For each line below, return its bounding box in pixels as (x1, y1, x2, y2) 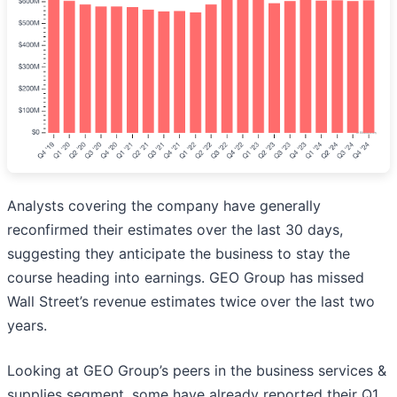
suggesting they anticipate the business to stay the (7, 245, 350, 263)
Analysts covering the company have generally (7, 197, 321, 215)
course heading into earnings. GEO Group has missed (7, 269, 364, 287)
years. (7, 316, 47, 335)
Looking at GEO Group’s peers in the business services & (7, 362, 386, 380)
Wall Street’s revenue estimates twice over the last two (7, 292, 375, 311)
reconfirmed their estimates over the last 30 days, (7, 221, 343, 239)
